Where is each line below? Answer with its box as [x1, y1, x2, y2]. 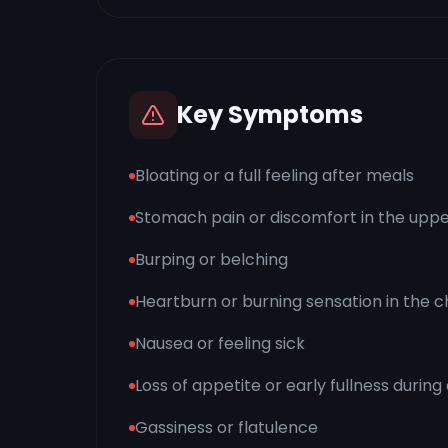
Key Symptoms [177, 98, 363, 131]
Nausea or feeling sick [135, 332, 305, 355]
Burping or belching [135, 248, 288, 271]
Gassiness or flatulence [135, 416, 318, 439]
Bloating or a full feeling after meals [135, 164, 414, 187]
